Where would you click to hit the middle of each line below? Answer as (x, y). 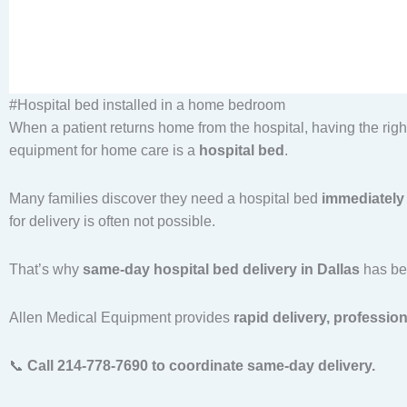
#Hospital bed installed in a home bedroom (147, 105)
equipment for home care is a (104, 151)
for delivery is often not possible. (112, 222)
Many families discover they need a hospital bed (165, 199)
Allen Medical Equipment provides (121, 318)
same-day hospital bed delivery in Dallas (221, 270)
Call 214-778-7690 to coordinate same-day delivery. (201, 366)
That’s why (46, 270)
